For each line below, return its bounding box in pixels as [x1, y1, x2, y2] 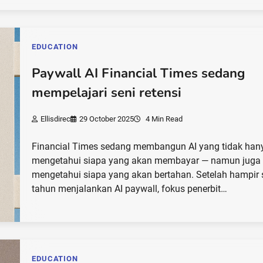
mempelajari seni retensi [32, 84, 182, 102]
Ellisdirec [41, 114, 71, 123]
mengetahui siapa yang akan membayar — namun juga [32, 154, 261, 166]
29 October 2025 [79, 114, 134, 123]
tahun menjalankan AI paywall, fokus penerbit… [32, 183, 228, 194]
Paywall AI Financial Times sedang [32, 65, 245, 83]
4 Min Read [144, 114, 183, 123]
